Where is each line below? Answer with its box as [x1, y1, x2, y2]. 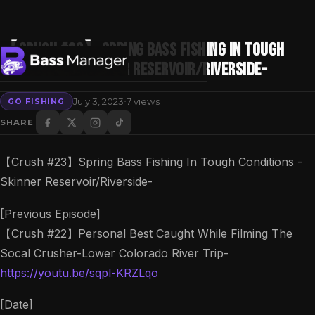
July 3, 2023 [72, 95, 124, 107]
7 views [126, 95, 160, 107]
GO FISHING [8, 96, 65, 106]
